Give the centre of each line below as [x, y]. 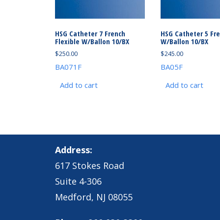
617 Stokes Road [89, 165]
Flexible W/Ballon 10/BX [92, 41]
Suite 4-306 [78, 181]
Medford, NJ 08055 [94, 197]
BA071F [68, 67]
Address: [73, 150]
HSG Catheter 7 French [90, 34]
